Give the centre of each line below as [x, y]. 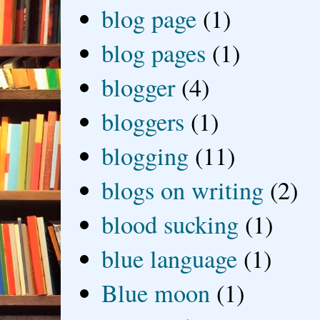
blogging [145, 155]
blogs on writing [183, 190]
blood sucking [170, 224]
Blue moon [156, 292]
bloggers [143, 121]
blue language [170, 258]
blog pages [154, 52]
